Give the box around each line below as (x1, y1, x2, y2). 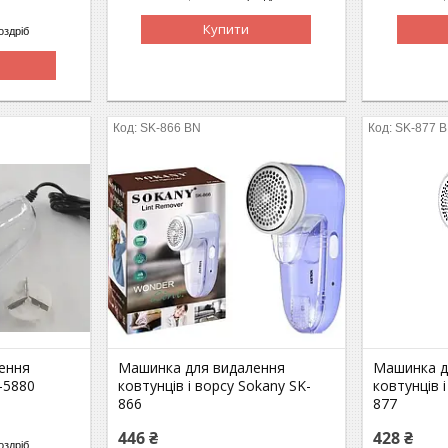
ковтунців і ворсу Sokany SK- (118, 375, 312, 395)
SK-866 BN (140, 120, 202, 135)
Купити (203, 19, 250, 38)
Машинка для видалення (118, 357, 286, 377)
